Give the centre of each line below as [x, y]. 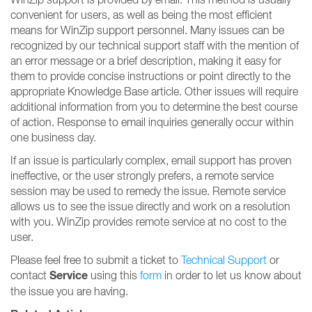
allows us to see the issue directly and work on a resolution [150, 206]
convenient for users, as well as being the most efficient [141, 15]
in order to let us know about [232, 275]
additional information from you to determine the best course [154, 107]
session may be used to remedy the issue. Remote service [148, 191]
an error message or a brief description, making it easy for [146, 61]
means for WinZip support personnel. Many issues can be [147, 30]
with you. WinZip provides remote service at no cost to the [148, 221]
